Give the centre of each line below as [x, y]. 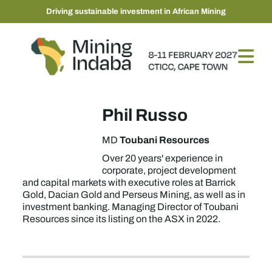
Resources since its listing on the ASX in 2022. [122, 219]
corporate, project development [169, 170]
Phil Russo [145, 115]
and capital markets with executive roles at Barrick [129, 182]
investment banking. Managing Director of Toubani [131, 207]
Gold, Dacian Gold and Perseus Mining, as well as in [134, 195]
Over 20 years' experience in [163, 158]
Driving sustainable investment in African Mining [136, 11]
